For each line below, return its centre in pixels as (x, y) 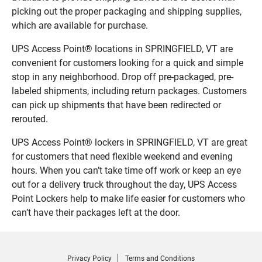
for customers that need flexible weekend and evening (122, 156)
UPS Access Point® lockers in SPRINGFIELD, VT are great (130, 142)
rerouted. (30, 119)
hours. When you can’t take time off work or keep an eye (126, 170)
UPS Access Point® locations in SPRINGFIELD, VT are (122, 49)
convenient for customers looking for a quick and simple (127, 63)
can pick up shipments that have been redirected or (116, 105)
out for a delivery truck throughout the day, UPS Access (124, 184)
